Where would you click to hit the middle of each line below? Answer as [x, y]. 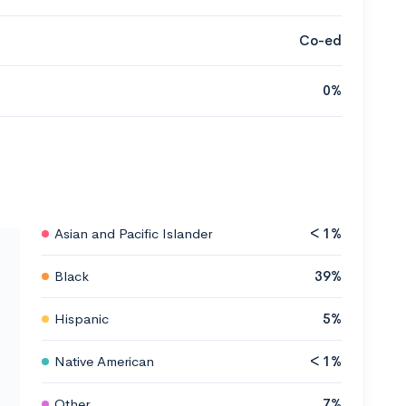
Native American [104, 361]
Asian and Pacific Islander [133, 233]
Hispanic [82, 318]
